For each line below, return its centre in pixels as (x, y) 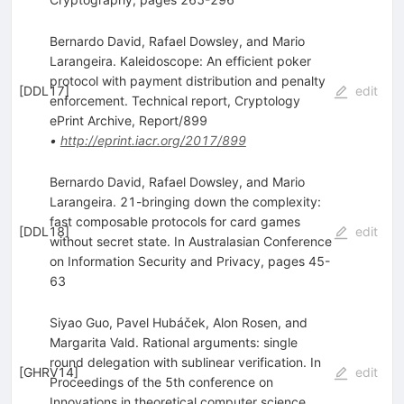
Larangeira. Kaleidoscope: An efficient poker (180, 60)
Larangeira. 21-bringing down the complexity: (185, 201)
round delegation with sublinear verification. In (185, 362)
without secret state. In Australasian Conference (190, 241)
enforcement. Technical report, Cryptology (174, 100)
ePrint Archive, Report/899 (128, 120)
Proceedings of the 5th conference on (161, 381)
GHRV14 (49, 372)
